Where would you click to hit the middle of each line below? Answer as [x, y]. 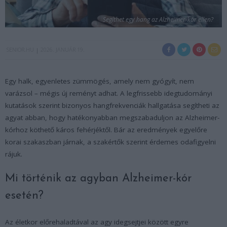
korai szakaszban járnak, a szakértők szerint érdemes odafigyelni [110, 142]
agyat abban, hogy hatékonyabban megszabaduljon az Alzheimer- [112, 117]
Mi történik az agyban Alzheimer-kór [98, 178]
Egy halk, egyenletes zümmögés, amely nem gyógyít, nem [100, 81]
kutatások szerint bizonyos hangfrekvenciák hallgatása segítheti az [112, 105]
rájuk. [14, 154]
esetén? [24, 196]
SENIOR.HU [20, 49]
